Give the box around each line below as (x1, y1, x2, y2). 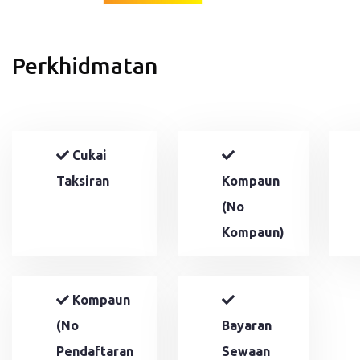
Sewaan (222, 343, 270, 358)
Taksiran (56, 173, 109, 188)
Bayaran (222, 317, 272, 333)
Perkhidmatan (12, 53, 157, 79)
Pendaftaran (56, 343, 133, 358)
